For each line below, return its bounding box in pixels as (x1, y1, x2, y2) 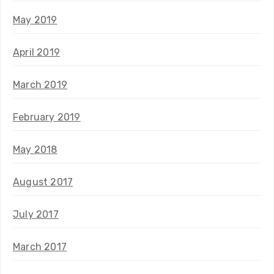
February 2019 (13, 111, 81, 123)
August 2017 (13, 176, 73, 188)
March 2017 (13, 240, 67, 253)
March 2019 (13, 78, 67, 91)
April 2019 (13, 46, 60, 58)
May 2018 (13, 143, 57, 155)
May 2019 (13, 13, 57, 26)
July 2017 (13, 208, 59, 220)
